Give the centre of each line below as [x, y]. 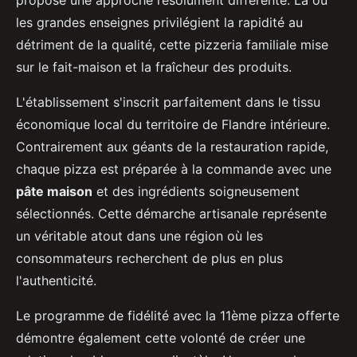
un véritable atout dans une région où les [139, 235]
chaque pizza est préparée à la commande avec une [174, 169]
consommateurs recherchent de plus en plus [149, 258]
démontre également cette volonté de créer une [161, 337]
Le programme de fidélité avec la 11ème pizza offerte [178, 315]
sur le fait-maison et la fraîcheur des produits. [154, 67]
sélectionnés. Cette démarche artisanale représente [171, 213]
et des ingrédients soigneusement [196, 191]
